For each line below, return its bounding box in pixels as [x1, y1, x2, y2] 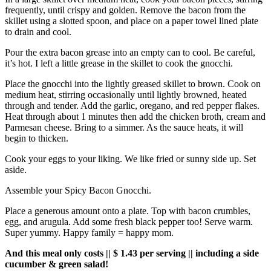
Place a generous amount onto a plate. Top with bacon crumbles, [5, 206, 250, 217]
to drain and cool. [5, 27, 71, 38]
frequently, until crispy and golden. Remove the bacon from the [5, 5, 246, 16]
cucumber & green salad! [5, 259, 108, 270]
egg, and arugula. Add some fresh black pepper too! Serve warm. [5, 217, 253, 227]
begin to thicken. [5, 133, 68, 144]
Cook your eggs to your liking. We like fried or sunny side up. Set [5, 154, 256, 165]
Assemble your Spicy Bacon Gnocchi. [5, 185, 151, 196]
